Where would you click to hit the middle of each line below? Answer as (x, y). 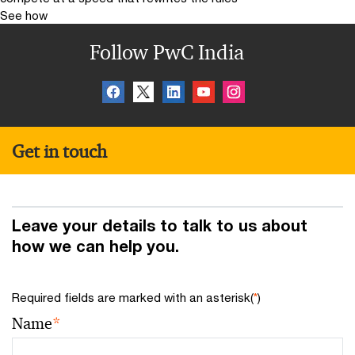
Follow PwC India (166, 53)
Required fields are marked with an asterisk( (133, 298)
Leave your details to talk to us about (160, 226)
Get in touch (59, 151)
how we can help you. (95, 246)
